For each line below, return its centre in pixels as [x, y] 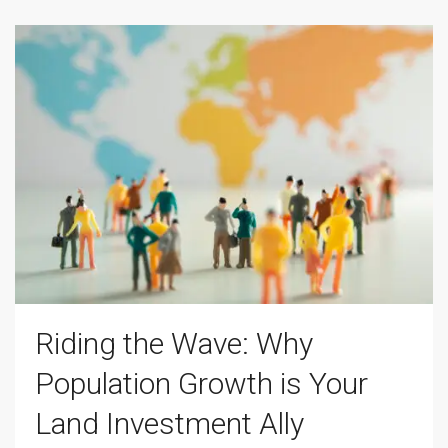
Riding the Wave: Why [174, 344]
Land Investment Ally [169, 424]
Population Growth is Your [201, 384]
